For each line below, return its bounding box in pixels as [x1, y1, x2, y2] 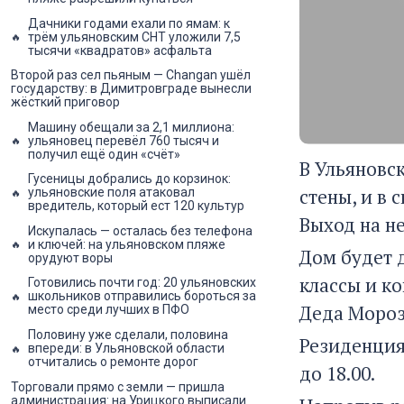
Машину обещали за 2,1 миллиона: [28, 119, 234, 134]
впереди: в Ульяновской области [28, 341, 225, 356]
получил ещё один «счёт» [28, 146, 180, 161]
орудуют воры [28, 250, 113, 265]
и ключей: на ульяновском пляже [28, 236, 225, 252]
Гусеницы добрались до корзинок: [28, 171, 231, 187]
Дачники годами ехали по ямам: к [28, 15, 230, 31]
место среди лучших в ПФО [28, 302, 189, 317]
